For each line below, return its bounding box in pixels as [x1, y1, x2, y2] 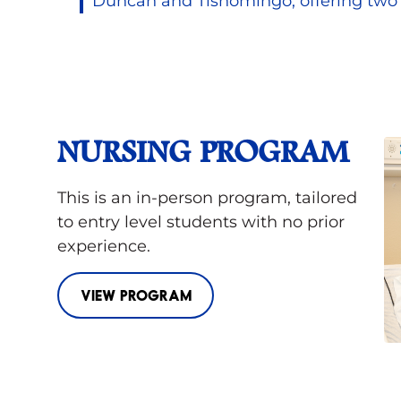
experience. [57, 235, 155, 256]
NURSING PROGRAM [57, 137, 349, 170]
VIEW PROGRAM [80, 286, 192, 303]
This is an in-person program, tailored [57, 187, 357, 208]
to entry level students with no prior [57, 211, 345, 232]
